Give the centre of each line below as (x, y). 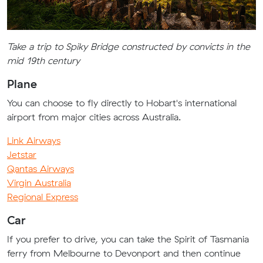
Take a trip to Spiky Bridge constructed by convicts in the (129, 46)
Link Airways (34, 140)
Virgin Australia (39, 183)
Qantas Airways (41, 168)
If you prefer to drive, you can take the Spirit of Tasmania (128, 239)
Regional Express (43, 197)
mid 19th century (43, 60)
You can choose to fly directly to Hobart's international (122, 103)
